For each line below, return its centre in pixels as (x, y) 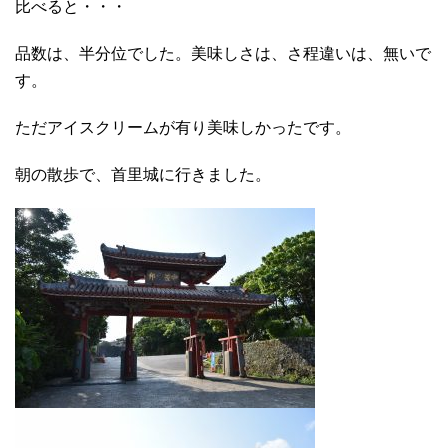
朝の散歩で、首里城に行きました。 (143, 174)
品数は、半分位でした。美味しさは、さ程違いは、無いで (223, 53)
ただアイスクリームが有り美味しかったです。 (183, 127)
